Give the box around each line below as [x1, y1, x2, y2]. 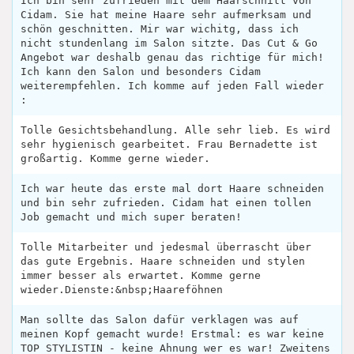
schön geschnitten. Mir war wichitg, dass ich [21, 22, 299, 35]
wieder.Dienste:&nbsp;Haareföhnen [21, 283, 223, 296]
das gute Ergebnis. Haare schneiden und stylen [21, 254, 305, 267]
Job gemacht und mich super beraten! [21, 210, 242, 223]
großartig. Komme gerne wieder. [21, 152, 210, 164]
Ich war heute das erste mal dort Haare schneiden [21, 182, 324, 194]
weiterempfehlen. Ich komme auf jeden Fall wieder [21, 79, 324, 92]
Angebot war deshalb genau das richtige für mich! [21, 51, 324, 63]
